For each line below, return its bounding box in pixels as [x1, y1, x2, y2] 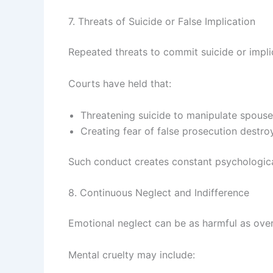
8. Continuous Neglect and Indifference [68, 186, 249, 199]
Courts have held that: [68, 77, 171, 90]
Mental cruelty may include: [68, 248, 195, 261]
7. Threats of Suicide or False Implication [68, 15, 255, 28]
